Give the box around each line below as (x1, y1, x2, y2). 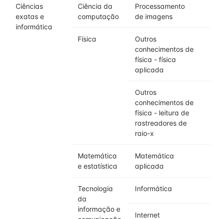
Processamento (135, 2, 185, 10)
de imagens (135, 12, 173, 21)
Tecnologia (78, 184, 113, 193)
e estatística (78, 162, 117, 170)
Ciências (16, 2, 43, 10)
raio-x (135, 129, 154, 137)
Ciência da (78, 2, 112, 10)
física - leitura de (135, 109, 189, 117)
